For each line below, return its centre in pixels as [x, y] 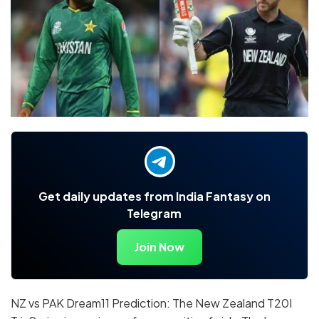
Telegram [154, 213]
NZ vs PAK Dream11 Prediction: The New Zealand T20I [151, 303]
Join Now [159, 246]
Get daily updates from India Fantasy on [154, 196]
